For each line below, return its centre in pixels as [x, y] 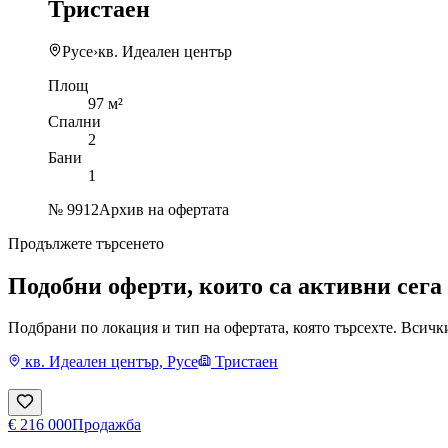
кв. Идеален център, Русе [111, 362]
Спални [74, 121]
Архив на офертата [164, 209]
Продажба [106, 425]
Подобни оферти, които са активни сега [225, 285]
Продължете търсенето [86, 243]
